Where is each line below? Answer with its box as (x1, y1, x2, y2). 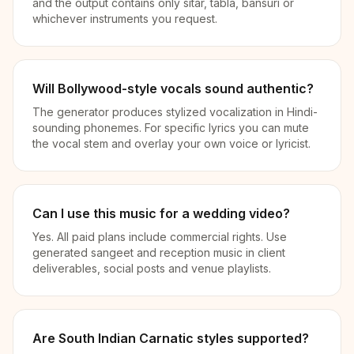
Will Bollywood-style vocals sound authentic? (32, 81, 314, 96)
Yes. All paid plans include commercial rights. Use (32, 230, 287, 243)
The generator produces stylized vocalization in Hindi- (32, 105, 318, 119)
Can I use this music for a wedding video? (32, 205, 290, 221)
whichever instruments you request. (32, 12, 217, 25)
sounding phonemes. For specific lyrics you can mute (32, 121, 309, 134)
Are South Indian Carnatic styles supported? (32, 330, 309, 346)
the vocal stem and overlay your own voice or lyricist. (32, 137, 311, 150)
